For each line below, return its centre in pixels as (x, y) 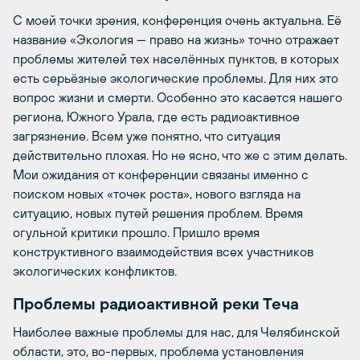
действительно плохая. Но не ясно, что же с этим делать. (180, 155)
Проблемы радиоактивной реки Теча (156, 303)
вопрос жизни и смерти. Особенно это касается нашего (178, 97)
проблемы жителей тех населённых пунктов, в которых (176, 58)
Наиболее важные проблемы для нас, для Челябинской (176, 331)
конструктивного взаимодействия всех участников (163, 251)
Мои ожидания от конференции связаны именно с (161, 174)
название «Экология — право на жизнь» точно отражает (176, 39)
